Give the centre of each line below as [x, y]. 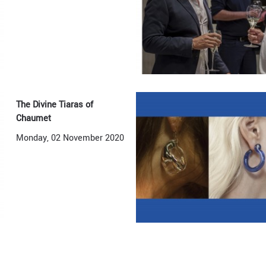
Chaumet [34, 118]
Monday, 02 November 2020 [70, 138]
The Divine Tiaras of [55, 104]
